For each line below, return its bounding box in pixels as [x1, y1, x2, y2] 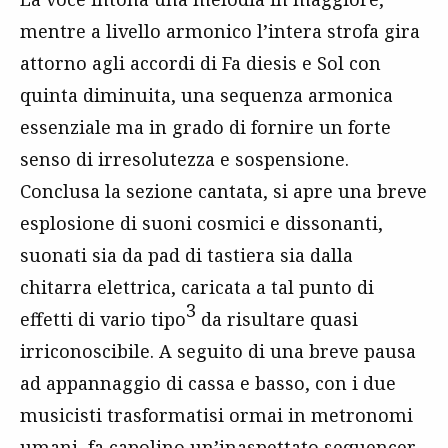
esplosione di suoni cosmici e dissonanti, [20, 210, 383, 235]
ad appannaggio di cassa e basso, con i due [20, 370, 396, 395]
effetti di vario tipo [20, 306, 186, 331]
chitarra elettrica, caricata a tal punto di [20, 274, 374, 299]
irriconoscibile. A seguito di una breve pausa [20, 338, 416, 363]
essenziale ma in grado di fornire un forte [20, 114, 391, 139]
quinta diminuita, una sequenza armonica [20, 82, 393, 107]
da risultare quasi [201, 306, 358, 331]
